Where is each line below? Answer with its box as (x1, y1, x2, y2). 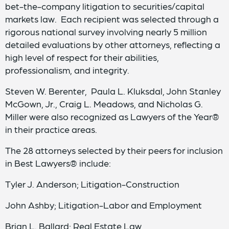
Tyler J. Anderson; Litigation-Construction (5, 178, 179, 189)
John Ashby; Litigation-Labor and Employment (5, 199, 202, 210)
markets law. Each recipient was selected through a (5, 13, 219, 24)
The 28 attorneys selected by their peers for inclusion (5, 145, 223, 155)
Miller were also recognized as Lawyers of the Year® (5, 111, 219, 122)
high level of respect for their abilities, (5, 52, 159, 62)
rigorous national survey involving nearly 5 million (5, 26, 207, 37)
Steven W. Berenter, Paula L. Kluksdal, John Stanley (5, 85, 221, 96)
